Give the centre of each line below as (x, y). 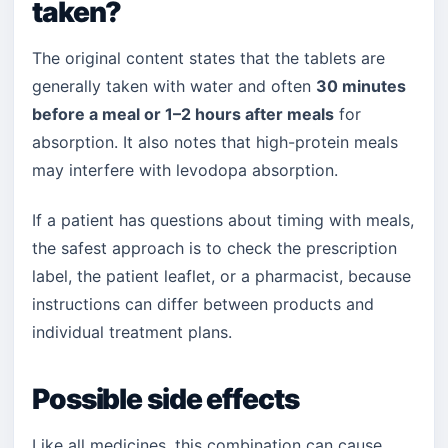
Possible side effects (165, 399)
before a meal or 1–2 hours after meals (183, 114)
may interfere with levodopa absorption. (185, 170)
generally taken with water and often (174, 86)
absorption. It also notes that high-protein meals (215, 142)
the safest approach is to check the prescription (214, 248)
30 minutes (361, 86)
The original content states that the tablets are (208, 58)
